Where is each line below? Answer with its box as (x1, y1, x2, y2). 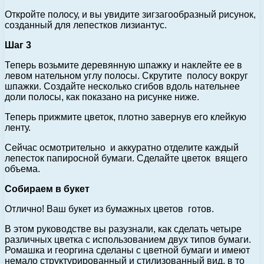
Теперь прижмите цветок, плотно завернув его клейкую (5, 112, 246, 123)
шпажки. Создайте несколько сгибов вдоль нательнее (5, 81, 240, 92)
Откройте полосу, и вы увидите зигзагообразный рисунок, (5, 9, 256, 20)
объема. (5, 164, 40, 174)
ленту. (5, 123, 31, 133)
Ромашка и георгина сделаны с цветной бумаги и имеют (5, 245, 250, 256)
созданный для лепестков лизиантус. (5, 20, 167, 31)
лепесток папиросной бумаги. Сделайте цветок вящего (5, 153, 247, 164)
